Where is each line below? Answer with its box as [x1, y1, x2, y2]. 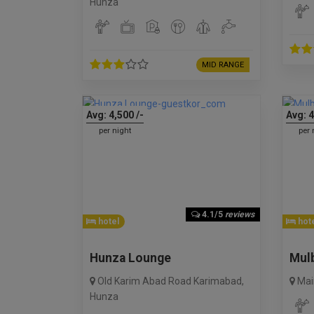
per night [98, 125, 131, 135]
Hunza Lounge [90, 250, 171, 265]
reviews [225, 209, 254, 219]
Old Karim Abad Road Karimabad [97, 275, 242, 287]
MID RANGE [201, 60, 244, 69]
